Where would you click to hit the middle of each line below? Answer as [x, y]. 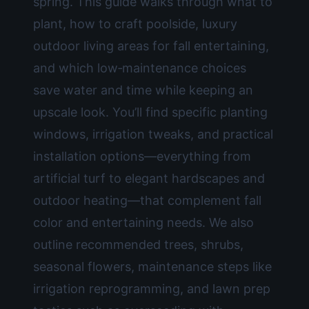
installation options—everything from [142, 156]
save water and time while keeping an [143, 90]
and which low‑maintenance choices [140, 68]
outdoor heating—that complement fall [147, 200]
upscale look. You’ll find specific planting [150, 112]
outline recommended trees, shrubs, [138, 245]
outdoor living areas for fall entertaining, [151, 46]
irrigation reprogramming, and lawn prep [152, 289]
